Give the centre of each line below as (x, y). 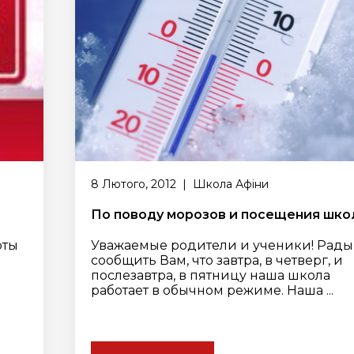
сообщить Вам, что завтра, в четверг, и (217, 260)
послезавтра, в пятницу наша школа (211, 275)
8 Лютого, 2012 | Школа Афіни (180, 184)
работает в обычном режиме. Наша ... (213, 290)
